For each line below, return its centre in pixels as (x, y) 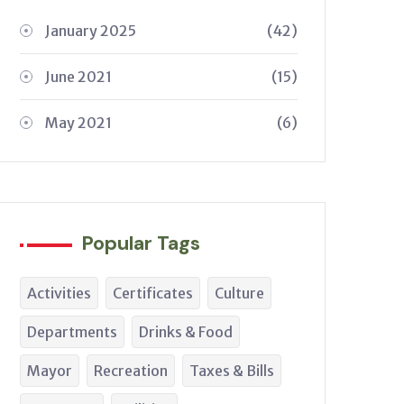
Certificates (153, 293)
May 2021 (78, 123)
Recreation (131, 371)
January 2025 (91, 31)
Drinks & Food (186, 332)
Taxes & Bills (232, 371)
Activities (59, 293)
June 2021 (78, 77)
